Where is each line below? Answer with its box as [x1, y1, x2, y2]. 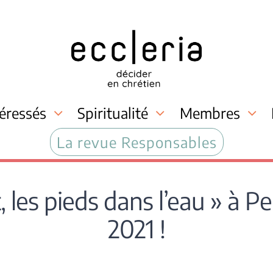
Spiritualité [77, 103, 149, 122]
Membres [179, 103, 240, 122]
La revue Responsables [56, 132, 217, 151]
